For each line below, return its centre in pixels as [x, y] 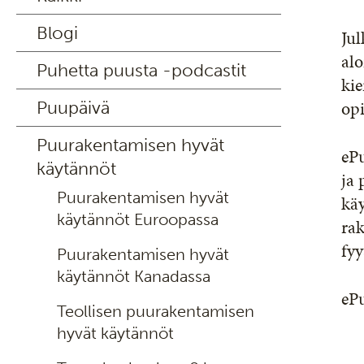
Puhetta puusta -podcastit [141, 70]
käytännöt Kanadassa [134, 276]
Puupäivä [73, 108]
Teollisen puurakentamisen [156, 311]
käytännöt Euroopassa [138, 219]
